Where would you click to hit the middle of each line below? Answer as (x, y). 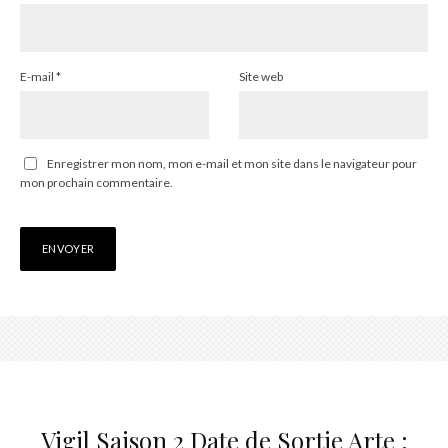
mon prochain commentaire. (96, 183)
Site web (261, 77)
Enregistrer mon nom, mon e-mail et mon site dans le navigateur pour (232, 164)
